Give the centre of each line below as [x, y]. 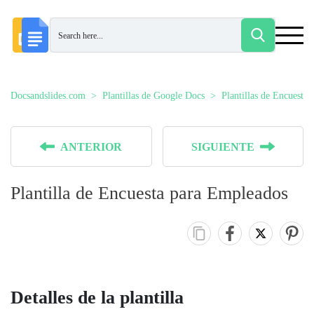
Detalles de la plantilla [97, 298]
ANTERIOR [91, 147]
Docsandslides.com [48, 96]
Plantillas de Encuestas [266, 96]
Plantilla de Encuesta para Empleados [149, 193]
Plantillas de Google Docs [153, 96]
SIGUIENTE [223, 147]
